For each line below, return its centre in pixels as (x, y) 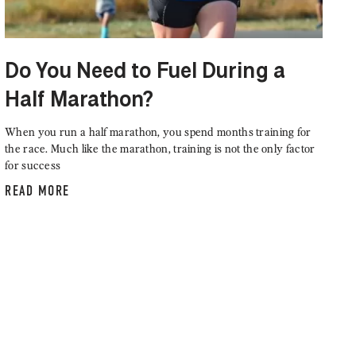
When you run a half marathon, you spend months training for (158, 132)
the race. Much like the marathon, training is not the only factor (160, 149)
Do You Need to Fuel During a (145, 73)
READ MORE (37, 191)
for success (33, 165)
